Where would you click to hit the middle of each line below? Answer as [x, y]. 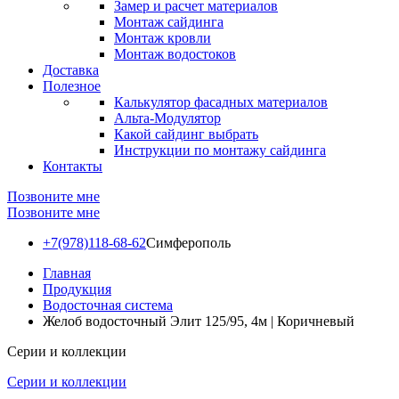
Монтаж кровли [163, 38]
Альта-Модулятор [167, 118]
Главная [67, 273]
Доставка [71, 70]
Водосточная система [108, 305]
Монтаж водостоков [175, 54]
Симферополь [188, 243]
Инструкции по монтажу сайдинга [220, 150]
